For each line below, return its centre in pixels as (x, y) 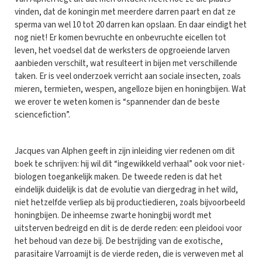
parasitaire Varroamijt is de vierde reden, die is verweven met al (129, 254)
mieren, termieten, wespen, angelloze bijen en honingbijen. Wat (130, 89)
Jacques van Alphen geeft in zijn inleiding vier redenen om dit (125, 151)
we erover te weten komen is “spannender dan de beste (117, 102)
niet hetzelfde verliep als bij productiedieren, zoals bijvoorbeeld (130, 202)
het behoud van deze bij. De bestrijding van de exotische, (119, 241)
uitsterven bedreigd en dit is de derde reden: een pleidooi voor (128, 228)
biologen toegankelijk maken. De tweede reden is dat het (118, 177)
